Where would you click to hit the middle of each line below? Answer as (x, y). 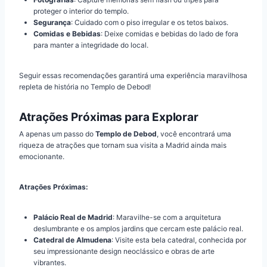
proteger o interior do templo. (81, 11)
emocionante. (42, 157)
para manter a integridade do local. (91, 45)
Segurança (52, 22)
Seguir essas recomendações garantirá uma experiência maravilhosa (133, 75)
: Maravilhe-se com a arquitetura (167, 218)
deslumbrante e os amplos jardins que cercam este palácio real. (138, 229)
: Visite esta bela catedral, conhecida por (179, 240)
